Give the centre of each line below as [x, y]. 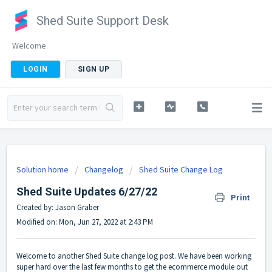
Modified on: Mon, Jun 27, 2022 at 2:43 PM [85, 222]
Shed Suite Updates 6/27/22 [87, 192]
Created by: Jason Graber [58, 207]
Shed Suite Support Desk [103, 21]
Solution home [43, 169]
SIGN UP [93, 69]
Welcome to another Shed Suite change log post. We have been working [134, 256]
